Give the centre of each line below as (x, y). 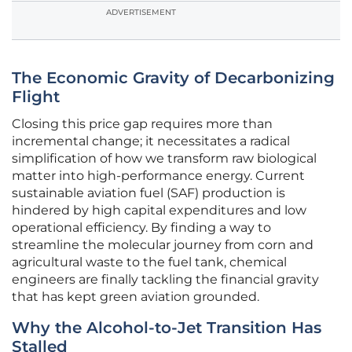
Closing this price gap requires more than (142, 124)
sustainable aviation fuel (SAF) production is (148, 193)
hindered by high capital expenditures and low (159, 211)
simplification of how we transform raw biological (164, 159)
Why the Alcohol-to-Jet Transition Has (167, 328)
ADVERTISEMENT (141, 13)
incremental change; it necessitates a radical (151, 141)
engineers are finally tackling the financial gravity (165, 280)
